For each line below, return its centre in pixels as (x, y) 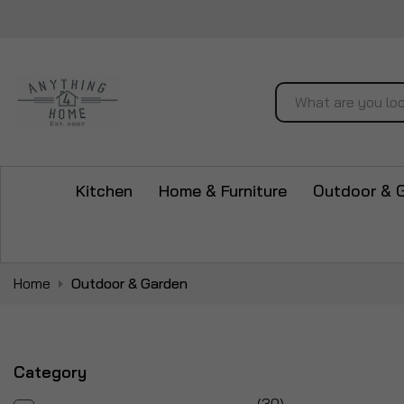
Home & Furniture (222, 191)
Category (50, 372)
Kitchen (104, 191)
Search (296, 120)
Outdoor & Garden (129, 283)
